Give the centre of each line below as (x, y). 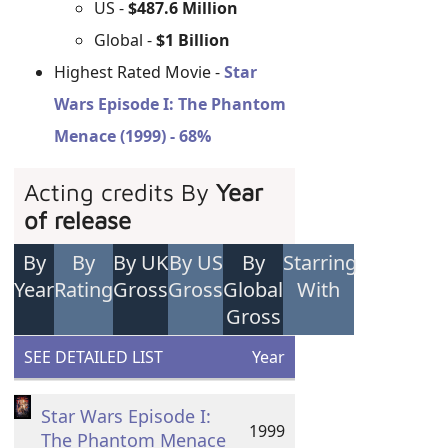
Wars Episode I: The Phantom (170, 104)
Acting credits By (120, 192)
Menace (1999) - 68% (133, 136)
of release (78, 220)
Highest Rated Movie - (139, 72)
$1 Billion (193, 40)
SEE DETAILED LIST (94, 357)
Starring (320, 262)
